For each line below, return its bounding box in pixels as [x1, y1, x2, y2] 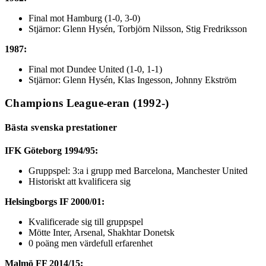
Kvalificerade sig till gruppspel [28, 217, 143, 227]
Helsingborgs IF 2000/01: [5, 197, 104, 207]
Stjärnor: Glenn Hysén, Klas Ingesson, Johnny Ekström [28, 74, 236, 85]
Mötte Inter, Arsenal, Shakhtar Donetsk [28, 227, 175, 238]
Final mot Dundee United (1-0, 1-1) [28, 64, 162, 74]
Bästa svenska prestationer [5, 122, 118, 132]
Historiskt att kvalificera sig [28, 176, 131, 187]
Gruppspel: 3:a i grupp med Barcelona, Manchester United [28, 166, 248, 176]
